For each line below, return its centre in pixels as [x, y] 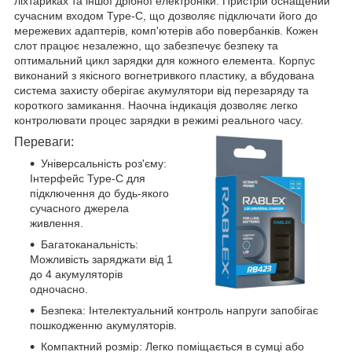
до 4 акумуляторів [76, 274]
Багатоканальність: [90, 244]
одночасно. [59, 289]
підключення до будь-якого [99, 193]
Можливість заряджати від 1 [101, 259]
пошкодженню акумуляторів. [103, 325]
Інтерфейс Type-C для [88, 178]
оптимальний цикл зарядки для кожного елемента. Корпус [165, 60]
